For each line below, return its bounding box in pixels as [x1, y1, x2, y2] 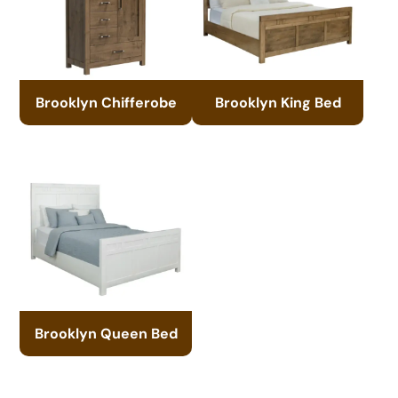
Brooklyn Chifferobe [35, 93, 177, 112]
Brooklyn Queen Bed [34, 324, 178, 343]
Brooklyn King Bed [214, 93, 341, 112]
